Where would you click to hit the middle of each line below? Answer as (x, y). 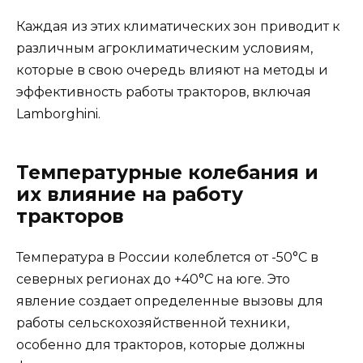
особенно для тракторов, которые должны (161, 344)
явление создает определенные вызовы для (170, 301)
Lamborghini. (58, 113)
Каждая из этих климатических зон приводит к (178, 26)
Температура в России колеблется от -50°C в (167, 257)
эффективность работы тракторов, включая (164, 92)
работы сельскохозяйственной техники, (153, 322)
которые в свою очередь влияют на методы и (172, 70)
